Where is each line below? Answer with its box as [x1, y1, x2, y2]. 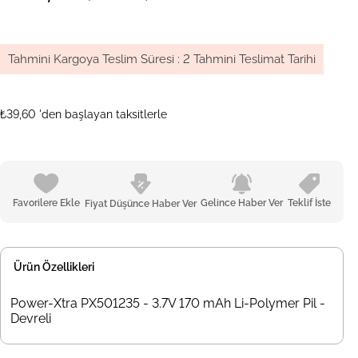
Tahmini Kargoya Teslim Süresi [8, 52, 174, 67]
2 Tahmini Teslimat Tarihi [183, 52, 316, 67]
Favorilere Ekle [13, 197, 80, 209]
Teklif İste [288, 197, 332, 209]
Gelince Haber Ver [201, 197, 284, 209]
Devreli [10, 311, 51, 327]
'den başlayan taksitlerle [39, 108, 167, 121]
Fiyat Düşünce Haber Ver [84, 198, 197, 210]
